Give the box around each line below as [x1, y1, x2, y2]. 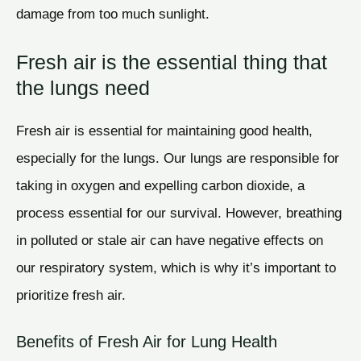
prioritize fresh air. [16, 287, 126, 304]
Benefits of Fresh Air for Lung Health [16, 333, 277, 351]
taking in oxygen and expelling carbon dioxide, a [16, 177, 305, 194]
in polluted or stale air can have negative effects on [16, 232, 323, 249]
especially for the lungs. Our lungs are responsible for [16, 150, 339, 167]
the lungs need [16, 77, 150, 100]
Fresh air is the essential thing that [16, 51, 327, 74]
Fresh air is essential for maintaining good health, [16, 122, 313, 139]
